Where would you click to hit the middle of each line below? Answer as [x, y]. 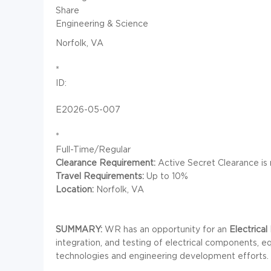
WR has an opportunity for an [167, 229]
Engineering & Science [102, 24]
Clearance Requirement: [107, 163]
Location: [76, 189]
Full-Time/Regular [93, 149]
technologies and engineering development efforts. [162, 256]
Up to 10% [166, 176]
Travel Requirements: [100, 176]
